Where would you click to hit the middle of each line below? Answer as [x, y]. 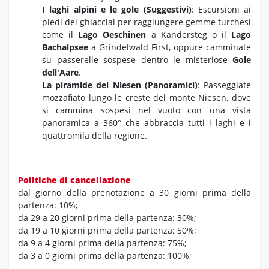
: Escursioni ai [221, 9]
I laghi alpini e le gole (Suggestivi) [117, 9]
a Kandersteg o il [189, 34]
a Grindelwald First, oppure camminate [170, 47]
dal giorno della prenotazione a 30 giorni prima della [134, 192]
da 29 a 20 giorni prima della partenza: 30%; [107, 217]
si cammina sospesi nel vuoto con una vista [147, 110]
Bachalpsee [65, 47]
